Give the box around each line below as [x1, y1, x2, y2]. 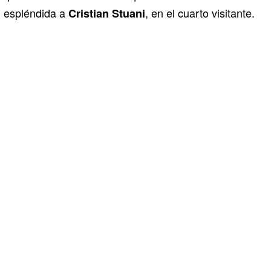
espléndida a [4, 4, 68, 21]
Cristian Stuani [68, 5, 145, 21]
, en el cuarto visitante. [145, 4, 255, 21]
